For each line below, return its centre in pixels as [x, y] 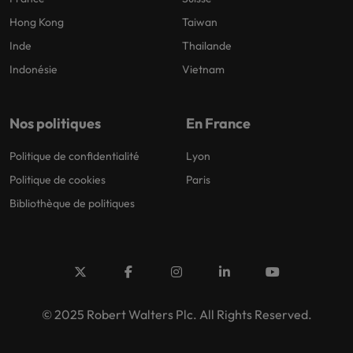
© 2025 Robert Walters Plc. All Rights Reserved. [176, 315]
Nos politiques [55, 124]
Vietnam [203, 70]
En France [218, 124]
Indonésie [33, 70]
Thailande [207, 46]
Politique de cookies [58, 180]
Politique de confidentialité [74, 156]
